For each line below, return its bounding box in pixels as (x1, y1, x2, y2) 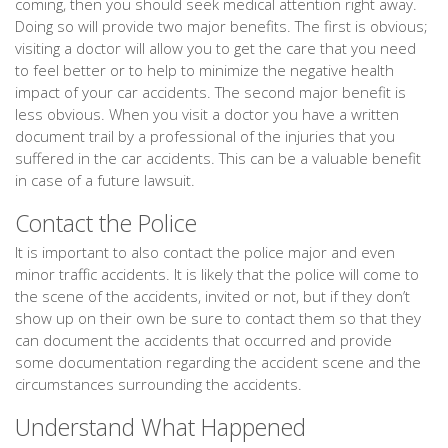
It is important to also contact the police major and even (15, 242, 395, 262)
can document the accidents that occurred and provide (15, 330, 392, 350)
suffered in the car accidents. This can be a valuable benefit (15, 148, 421, 168)
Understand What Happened (15, 411, 306, 443)
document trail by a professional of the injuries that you (15, 126, 395, 146)
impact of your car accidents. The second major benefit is (15, 82, 406, 102)
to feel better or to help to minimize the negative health (15, 60, 394, 80)
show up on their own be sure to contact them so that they (15, 308, 421, 328)
